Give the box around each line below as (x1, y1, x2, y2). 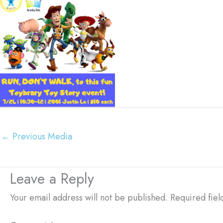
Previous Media (10, 129, 72, 143)
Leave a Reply (10, 168, 94, 189)
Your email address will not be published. (10, 191, 168, 204)
